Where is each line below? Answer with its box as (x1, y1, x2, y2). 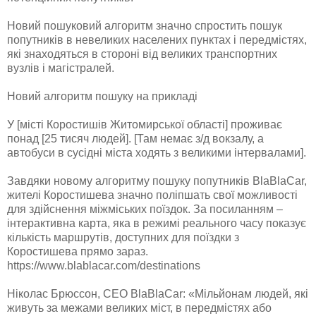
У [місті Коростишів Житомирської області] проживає (7, 118, 282, 130)
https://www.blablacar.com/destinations (7, 259, 200, 272)
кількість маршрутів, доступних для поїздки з (7, 231, 239, 243)
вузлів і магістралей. (7, 61, 114, 74)
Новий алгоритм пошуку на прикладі (7, 90, 197, 102)
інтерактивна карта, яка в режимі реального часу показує (7, 217, 306, 229)
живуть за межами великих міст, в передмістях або (7, 301, 272, 314)
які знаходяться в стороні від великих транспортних (7, 47, 277, 60)
